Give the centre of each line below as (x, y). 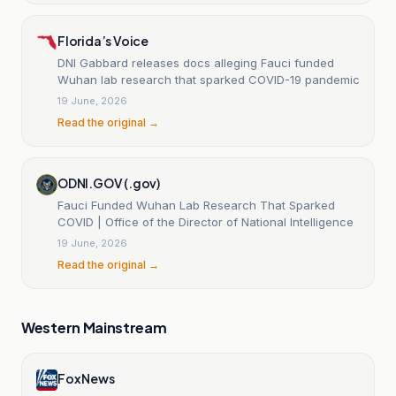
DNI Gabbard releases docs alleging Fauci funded (196, 62)
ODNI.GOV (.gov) (109, 183)
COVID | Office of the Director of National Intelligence (206, 221)
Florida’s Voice (103, 40)
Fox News (86, 378)
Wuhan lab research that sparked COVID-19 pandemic (209, 79)
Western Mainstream (94, 327)
